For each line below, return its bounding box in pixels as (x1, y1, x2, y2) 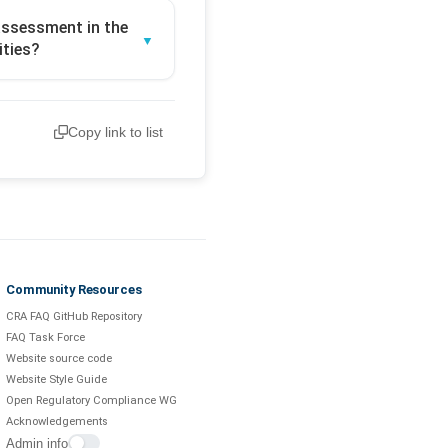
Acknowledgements (6, 415, 108, 429)
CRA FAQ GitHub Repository (6, 310, 142, 324)
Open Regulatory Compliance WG (6, 394, 177, 408)
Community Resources (6, 282, 142, 298)
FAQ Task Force (6, 331, 85, 345)
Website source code (6, 352, 112, 366)
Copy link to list (68, 124, 163, 140)
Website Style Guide (6, 373, 107, 387)
